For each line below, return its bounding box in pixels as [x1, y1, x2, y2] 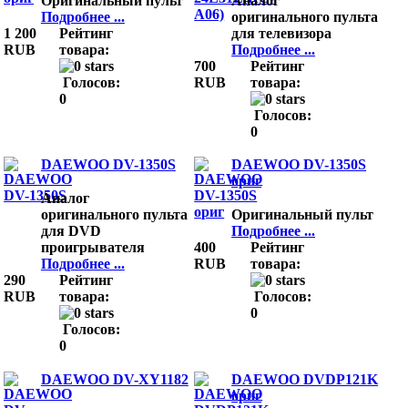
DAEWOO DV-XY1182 [40, 371, 189, 387]
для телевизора [231, 25, 336, 41]
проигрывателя [40, 240, 148, 256]
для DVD [40, 223, 101, 240]
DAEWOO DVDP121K [231, 371, 379, 387]
